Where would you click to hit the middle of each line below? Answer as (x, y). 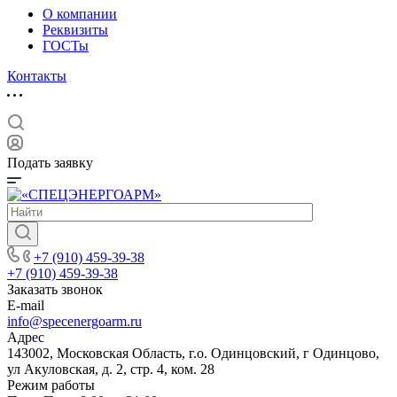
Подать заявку (50, 163)
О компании (80, 14)
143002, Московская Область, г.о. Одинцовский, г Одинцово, (193, 353)
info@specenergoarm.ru (74, 321)
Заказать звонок (55, 289)
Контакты (37, 76)
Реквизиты (75, 30)
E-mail (26, 305)
